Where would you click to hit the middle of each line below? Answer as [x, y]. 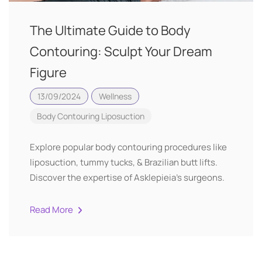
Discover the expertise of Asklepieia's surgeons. [127, 177]
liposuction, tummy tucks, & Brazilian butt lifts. [124, 162]
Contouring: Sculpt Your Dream [121, 51]
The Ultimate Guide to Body [110, 30]
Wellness [115, 96]
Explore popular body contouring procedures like [128, 147]
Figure [48, 73]
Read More [52, 210]
